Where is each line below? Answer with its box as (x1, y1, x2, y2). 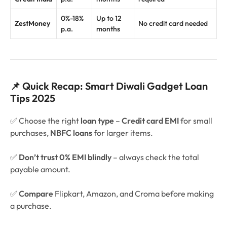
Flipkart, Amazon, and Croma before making (53, 188, 214, 199)
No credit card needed (138, 19, 208, 28)
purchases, (10, 128, 50, 138)
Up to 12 (96, 14, 122, 23)
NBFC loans (50, 128, 92, 138)
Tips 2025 (10, 92, 55, 105)
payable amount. (10, 164, 70, 175)
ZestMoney (15, 19, 50, 28)
